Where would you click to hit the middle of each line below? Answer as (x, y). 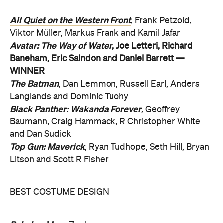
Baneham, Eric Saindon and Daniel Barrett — (97, 58)
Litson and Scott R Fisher (59, 160)
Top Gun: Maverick (47, 147)
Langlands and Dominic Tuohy (69, 96)
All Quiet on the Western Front (70, 20)
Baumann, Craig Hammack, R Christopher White (105, 122)
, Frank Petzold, (161, 21)
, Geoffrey (161, 109)
